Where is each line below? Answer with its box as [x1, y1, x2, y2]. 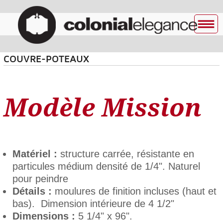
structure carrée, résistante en [57, 148, 194, 159]
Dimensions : [12, 211, 78, 222]
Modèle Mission [3, 94, 202, 122]
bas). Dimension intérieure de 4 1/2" [12, 198, 174, 209]
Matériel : [12, 148, 57, 159]
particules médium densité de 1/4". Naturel [12, 161, 200, 172]
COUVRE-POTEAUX [3, 53, 89, 64]
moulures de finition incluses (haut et [51, 186, 217, 197]
